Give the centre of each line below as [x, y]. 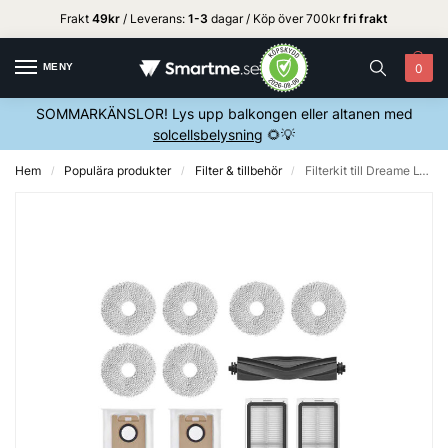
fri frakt [365, 18]
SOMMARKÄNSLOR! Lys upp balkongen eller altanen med [224, 114]
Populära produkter [118, 171]
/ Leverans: [154, 18]
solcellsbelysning [208, 135]
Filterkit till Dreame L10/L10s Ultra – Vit [362, 171]
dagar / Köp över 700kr [275, 18]
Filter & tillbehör [238, 171]
